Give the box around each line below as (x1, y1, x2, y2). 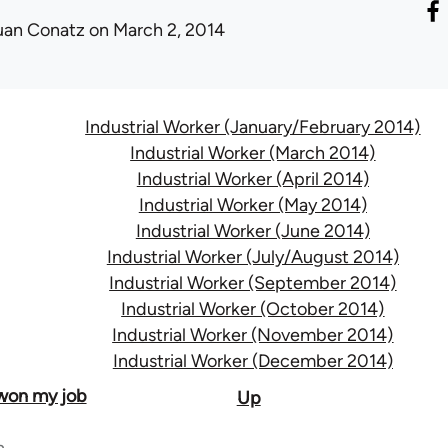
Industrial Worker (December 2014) (112, 350, 393, 372)
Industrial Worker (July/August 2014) (106, 246, 399, 268)
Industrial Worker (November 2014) (112, 324, 394, 346)
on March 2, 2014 (84, 19, 225, 41)
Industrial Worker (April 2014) (136, 168, 369, 190)
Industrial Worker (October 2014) (121, 298, 385, 320)
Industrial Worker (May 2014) (138, 194, 367, 216)
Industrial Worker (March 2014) (130, 142, 376, 164)
